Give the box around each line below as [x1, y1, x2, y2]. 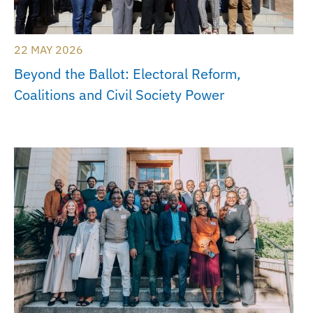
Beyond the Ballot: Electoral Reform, [14, 64, 240, 84]
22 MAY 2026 [14, 43, 83, 57]
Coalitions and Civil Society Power [14, 85, 224, 105]
